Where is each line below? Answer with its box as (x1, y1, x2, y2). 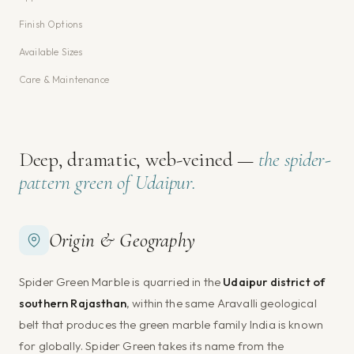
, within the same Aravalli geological (126, 295, 317, 311)
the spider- (258, 146, 331, 171)
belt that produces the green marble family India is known (19, 316, 324, 332)
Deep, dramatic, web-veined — (19, 146, 258, 171)
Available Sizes (19, 45, 83, 58)
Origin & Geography (49, 228, 195, 252)
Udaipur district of (223, 273, 326, 289)
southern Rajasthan (19, 295, 126, 311)
